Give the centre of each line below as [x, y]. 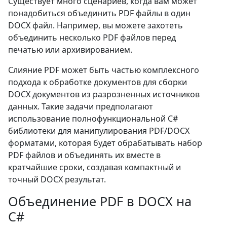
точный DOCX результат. [57, 179]
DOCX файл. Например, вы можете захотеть [96, 25]
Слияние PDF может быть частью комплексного [104, 70]
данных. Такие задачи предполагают [81, 106]
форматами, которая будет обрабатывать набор [105, 143]
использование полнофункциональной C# [93, 119]
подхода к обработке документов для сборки [98, 82]
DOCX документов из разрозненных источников [104, 94]
